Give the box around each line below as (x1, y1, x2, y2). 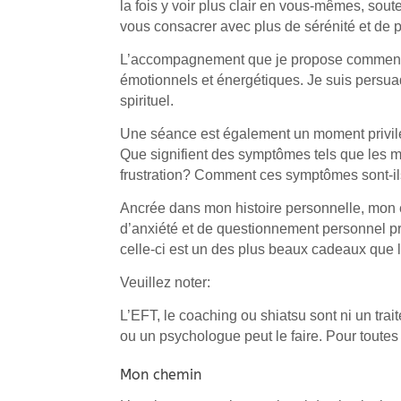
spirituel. (120, 92, 175, 108)
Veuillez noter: (120, 274, 211, 290)
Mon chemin (120, 365, 202, 383)
